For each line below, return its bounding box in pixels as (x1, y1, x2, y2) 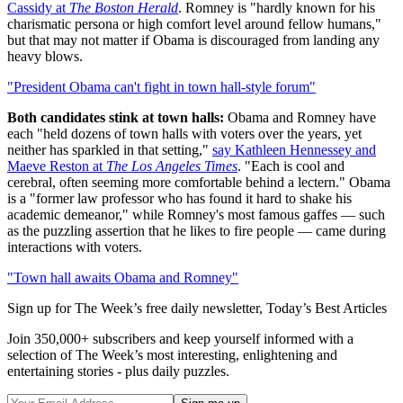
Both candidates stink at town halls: (7, 109, 224, 125)
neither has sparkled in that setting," (7, 141, 212, 157)
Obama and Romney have (224, 109, 376, 125)
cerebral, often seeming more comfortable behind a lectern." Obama (7, 174, 390, 190)
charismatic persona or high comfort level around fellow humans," (7, 15, 381, 31)
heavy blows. (7, 48, 83, 64)
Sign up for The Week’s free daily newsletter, (7, 300, 266, 316)
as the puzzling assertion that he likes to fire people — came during (7, 222, 386, 238)
